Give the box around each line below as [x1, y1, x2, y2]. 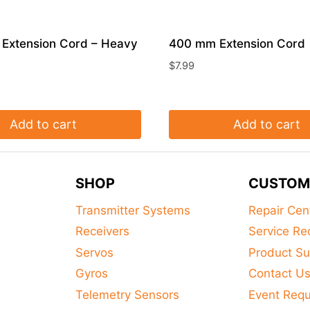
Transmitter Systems [75, 203, 190, 218]
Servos [75, 245, 113, 259]
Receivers [75, 224, 129, 239]
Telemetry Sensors [75, 287, 179, 302]
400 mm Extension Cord [169, 37, 305, 51]
